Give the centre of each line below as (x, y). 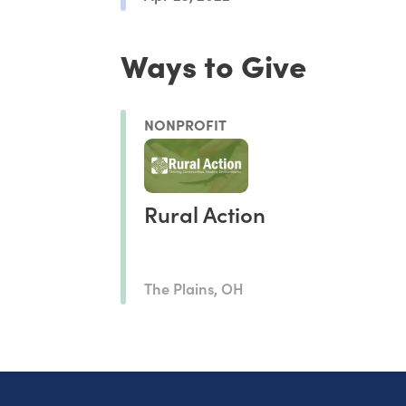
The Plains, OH (194, 287)
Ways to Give (214, 65)
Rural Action (206, 213)
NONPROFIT (186, 124)
